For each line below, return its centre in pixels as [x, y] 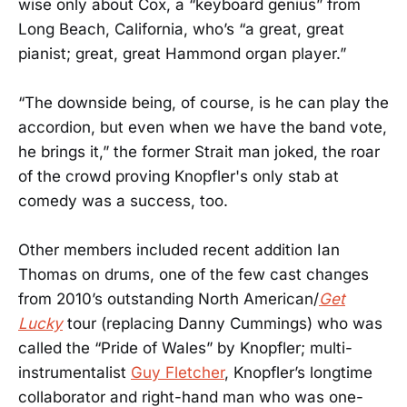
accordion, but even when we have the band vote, [203, 128]
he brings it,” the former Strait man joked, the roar [199, 152]
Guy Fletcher [178, 373]
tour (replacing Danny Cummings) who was [223, 324]
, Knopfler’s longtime [298, 373]
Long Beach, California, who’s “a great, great [181, 29]
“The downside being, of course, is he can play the [203, 103]
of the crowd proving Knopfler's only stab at [179, 177]
